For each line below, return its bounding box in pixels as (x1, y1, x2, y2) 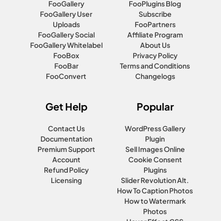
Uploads (52, 19, 80, 29)
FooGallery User (40, 9, 92, 18)
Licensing (50, 175, 82, 184)
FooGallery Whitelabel (30, 40, 103, 49)
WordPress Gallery (124, 123, 185, 133)
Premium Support (37, 144, 95, 153)
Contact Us (47, 123, 85, 133)
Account (52, 154, 80, 164)
